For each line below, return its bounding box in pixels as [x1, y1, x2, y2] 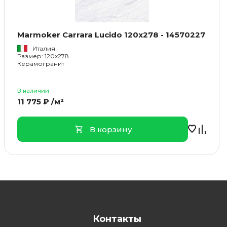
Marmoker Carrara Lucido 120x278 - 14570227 [17, 30, 206, 40]
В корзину [89, 124, 132, 134]
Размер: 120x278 [17, 52, 69, 60]
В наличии [17, 87, 50, 94]
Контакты [92, 213, 141, 224]
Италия [32, 45, 56, 52]
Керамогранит [17, 60, 65, 67]
